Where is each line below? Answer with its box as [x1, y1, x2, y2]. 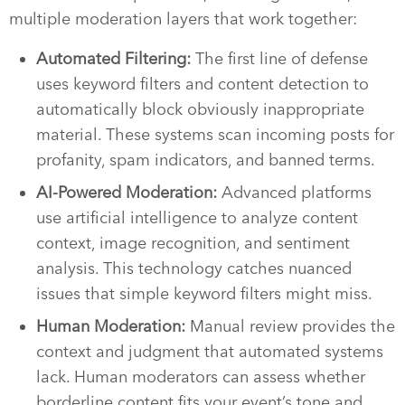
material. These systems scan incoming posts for [36, 124, 394, 145]
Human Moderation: [36, 316, 190, 336]
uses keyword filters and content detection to [36, 73, 369, 94]
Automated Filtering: [36, 48, 195, 69]
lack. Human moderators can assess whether [36, 366, 365, 387]
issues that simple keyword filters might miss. [36, 283, 372, 304]
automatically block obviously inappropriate [36, 99, 364, 119]
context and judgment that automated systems [36, 341, 383, 362]
